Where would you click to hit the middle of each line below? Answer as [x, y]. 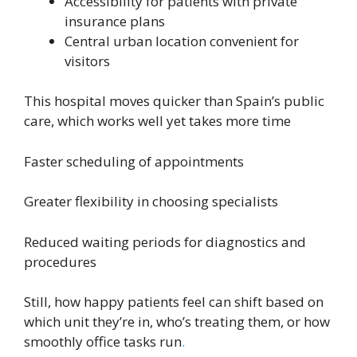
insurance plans [115, 21]
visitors [87, 61]
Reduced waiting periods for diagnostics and [165, 241]
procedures [60, 261]
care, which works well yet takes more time [157, 121]
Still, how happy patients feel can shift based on [174, 302]
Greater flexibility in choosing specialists [151, 202]
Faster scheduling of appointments [134, 161]
